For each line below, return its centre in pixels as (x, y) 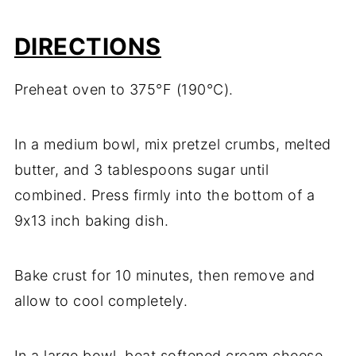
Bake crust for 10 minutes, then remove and (164, 276)
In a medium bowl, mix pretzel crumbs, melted (172, 145)
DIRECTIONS (87, 47)
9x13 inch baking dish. (91, 221)
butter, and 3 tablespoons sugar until (141, 170)
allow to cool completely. (101, 301)
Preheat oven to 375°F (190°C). (124, 90)
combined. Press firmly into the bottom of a (164, 195)
